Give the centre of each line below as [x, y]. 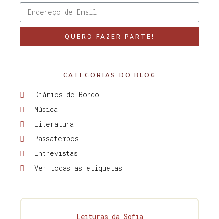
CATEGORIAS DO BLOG [109, 76]
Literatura [54, 124]
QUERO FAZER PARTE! [109, 37]
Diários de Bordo [67, 95]
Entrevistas [56, 153]
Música [46, 109]
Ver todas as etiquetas [78, 168]
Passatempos [57, 139]
